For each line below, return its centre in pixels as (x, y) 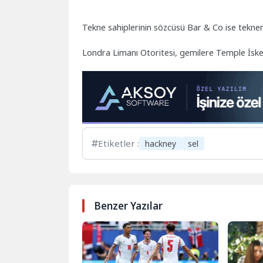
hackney (161, 144)
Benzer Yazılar (129, 205)
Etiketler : (119, 144)
